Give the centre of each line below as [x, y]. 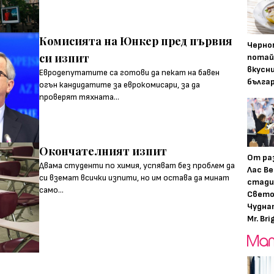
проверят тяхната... [79, 97]
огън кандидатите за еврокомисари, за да [120, 85]
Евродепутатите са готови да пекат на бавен [129, 72]
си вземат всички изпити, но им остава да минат [134, 178]
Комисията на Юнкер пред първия [136, 41]
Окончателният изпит [103, 151]
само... [51, 190]
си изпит [64, 58]
